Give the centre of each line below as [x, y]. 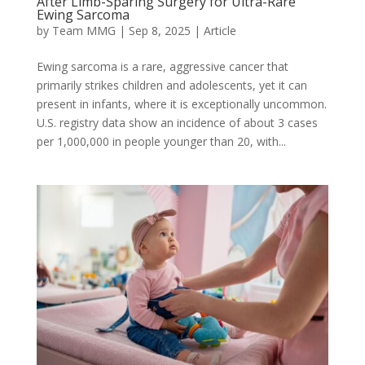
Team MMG [84, 30]
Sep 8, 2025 [159, 30]
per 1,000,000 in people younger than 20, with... [161, 141]
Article [220, 30]
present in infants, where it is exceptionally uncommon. [181, 103]
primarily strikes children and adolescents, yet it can [172, 85]
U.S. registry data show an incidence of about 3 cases [177, 122]
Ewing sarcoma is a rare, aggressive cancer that [162, 66]
